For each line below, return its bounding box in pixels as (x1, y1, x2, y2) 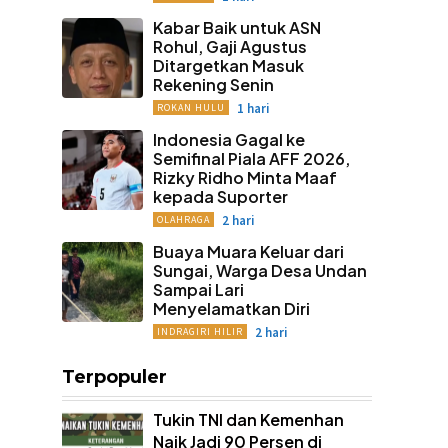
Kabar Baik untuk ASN (152, 16, 321, 38)
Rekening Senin (152, 73, 274, 95)
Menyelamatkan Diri (152, 297, 310, 319)
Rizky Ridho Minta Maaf (152, 166, 337, 188)
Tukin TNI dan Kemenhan (152, 408, 344, 430)
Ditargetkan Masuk (152, 54, 304, 76)
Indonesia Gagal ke (152, 128, 305, 150)
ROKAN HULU (156, 100, 225, 114)
